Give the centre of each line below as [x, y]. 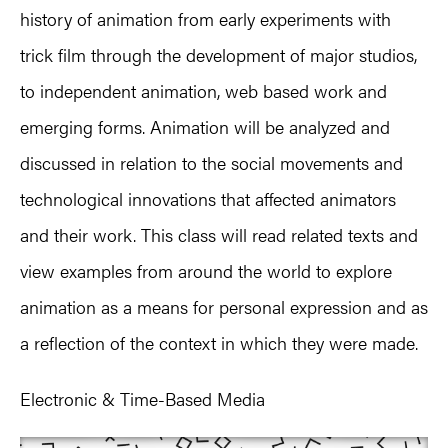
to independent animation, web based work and [203, 90]
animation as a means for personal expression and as [224, 306]
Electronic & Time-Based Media [142, 398]
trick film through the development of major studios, [218, 54]
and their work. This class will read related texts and [219, 234]
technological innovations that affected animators [208, 198]
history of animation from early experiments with [205, 18]
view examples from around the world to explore [206, 270]
